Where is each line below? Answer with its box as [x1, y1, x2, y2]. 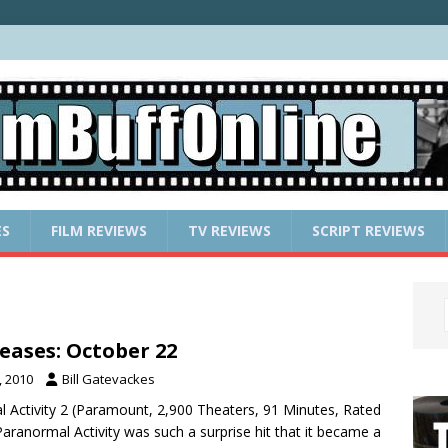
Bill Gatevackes [62, 369, 155, 388]
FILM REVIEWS [51, 220, 147, 240]
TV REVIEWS [188, 220, 271, 240]
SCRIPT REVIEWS [312, 220, 425, 240]
